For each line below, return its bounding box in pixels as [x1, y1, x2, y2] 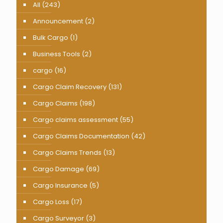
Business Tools [33, 49, 80, 59]
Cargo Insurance [33, 181, 88, 190]
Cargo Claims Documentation [33, 131, 129, 141]
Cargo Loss [33, 197, 69, 207]
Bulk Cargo [33, 33, 68, 42]
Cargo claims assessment [33, 115, 118, 124]
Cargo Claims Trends [33, 148, 102, 157]
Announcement [33, 16, 83, 26]
